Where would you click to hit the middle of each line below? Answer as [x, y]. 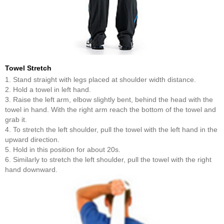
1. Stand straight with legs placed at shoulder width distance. [100, 80]
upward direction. [32, 140]
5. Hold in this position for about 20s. [63, 150]
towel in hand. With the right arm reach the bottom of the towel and [110, 110]
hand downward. [31, 170]
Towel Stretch [28, 68]
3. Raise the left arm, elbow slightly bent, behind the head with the [109, 100]
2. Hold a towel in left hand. [48, 90]
